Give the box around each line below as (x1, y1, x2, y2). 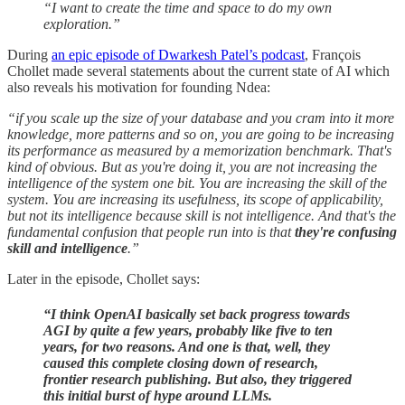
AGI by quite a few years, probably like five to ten (43, 323, 333, 339)
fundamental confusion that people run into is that (7, 223, 295, 240)
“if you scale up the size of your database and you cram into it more (7, 109, 394, 126)
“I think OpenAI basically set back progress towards (43, 306, 350, 323)
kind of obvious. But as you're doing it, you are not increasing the (7, 158, 377, 174)
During (7, 46, 52, 62)
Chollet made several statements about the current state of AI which (7, 62, 390, 79)
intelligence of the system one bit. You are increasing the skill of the (7, 174, 387, 191)
